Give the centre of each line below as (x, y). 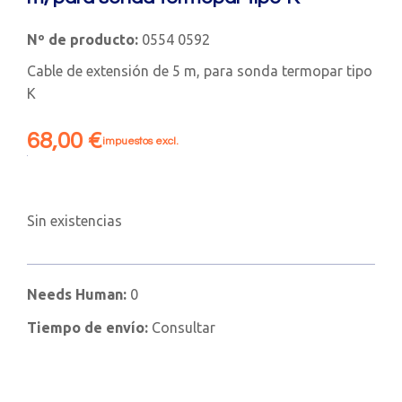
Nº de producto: (83, 39)
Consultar (184, 327)
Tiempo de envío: (89, 327)
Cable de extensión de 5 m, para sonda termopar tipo (200, 70)
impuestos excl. (140, 141)
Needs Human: (79, 294)
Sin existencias (74, 220)
